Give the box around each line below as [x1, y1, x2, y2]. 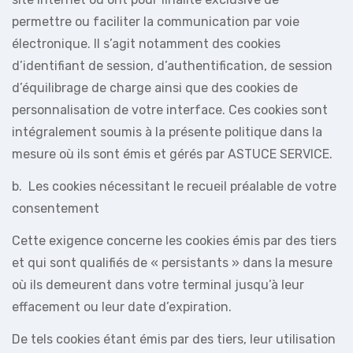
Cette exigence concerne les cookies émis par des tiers [12, 232, 336, 248]
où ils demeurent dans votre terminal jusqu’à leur [12, 277, 304, 292]
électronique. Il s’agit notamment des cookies [12, 35, 281, 51]
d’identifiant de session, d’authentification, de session [12, 58, 333, 73]
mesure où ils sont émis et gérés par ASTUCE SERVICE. [12, 146, 333, 162]
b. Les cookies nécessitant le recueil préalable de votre [12, 178, 336, 194]
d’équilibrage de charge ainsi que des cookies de [12, 80, 298, 95]
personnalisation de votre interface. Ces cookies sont [12, 102, 328, 117]
